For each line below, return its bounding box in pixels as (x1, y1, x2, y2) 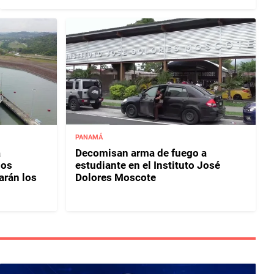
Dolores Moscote (75, 171, 157, 184)
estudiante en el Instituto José (75, 159, 221, 172)
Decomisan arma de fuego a (75, 147, 207, 160)
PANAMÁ (75, 133, 103, 142)
